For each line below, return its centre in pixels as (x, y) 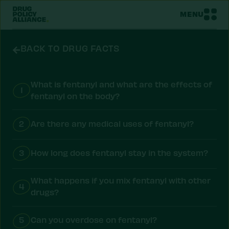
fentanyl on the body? (75, 96)
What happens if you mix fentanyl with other (121, 180)
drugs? (45, 192)
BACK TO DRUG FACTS (70, 48)
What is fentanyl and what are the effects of (121, 84)
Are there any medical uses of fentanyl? (112, 123)
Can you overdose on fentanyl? (94, 220)
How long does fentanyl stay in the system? (119, 153)
